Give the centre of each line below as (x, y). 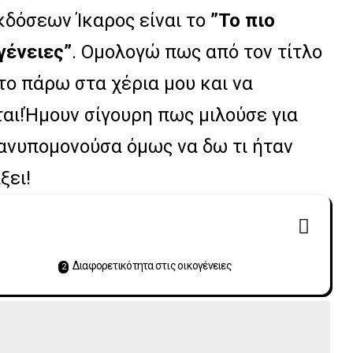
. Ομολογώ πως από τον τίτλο (197, 52)
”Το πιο (242, 21)
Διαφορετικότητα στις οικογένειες (152, 266)
